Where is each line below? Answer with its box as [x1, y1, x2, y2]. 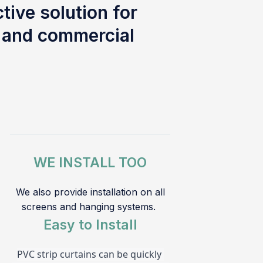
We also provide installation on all [15, 186, 165, 198]
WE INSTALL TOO [33, 154, 147, 171]
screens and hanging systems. [22, 200, 159, 213]
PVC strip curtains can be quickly [16, 247, 161, 261]
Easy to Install [43, 216, 137, 233]
